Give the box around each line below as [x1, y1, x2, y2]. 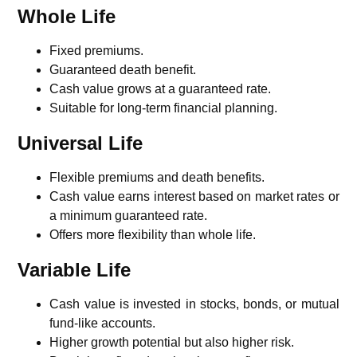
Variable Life [18, 258, 131, 280]
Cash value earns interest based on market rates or [49, 189, 339, 203]
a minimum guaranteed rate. [49, 208, 208, 222]
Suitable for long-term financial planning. [49, 100, 278, 115]
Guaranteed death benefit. [49, 62, 197, 76]
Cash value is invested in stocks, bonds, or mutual [49, 296, 339, 311]
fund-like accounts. [49, 316, 156, 330]
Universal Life [18, 131, 143, 154]
